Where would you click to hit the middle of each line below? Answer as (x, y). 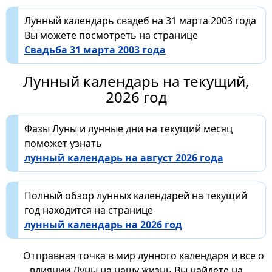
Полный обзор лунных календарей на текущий (136, 195)
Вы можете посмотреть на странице (111, 35)
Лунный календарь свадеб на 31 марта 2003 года (140, 20)
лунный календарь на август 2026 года (124, 158)
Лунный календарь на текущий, (136, 81)
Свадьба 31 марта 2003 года (95, 49)
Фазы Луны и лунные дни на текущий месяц (128, 128)
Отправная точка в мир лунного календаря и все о (143, 255)
